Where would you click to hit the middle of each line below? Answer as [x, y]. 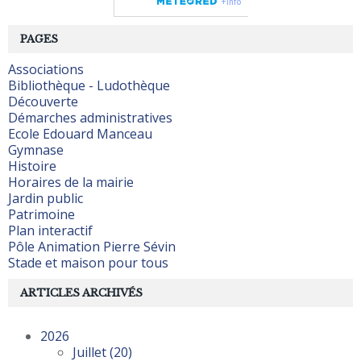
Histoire [32, 166]
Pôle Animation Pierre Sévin [92, 246]
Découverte [43, 101]
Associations [46, 69]
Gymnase [36, 149]
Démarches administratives [90, 117]
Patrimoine [41, 214]
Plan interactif [50, 230]
